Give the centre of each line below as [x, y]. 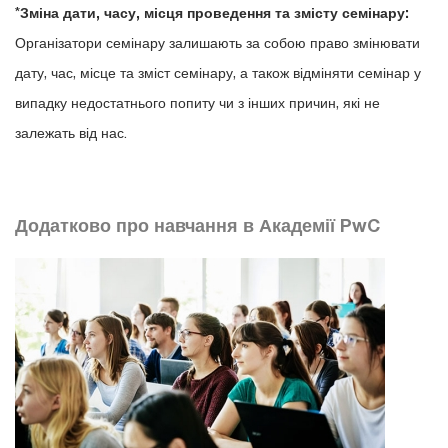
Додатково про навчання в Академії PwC [197, 225]
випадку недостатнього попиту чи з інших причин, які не [197, 102]
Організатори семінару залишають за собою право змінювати [217, 42]
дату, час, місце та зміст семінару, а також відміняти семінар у [218, 72]
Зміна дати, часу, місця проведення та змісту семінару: [214, 12]
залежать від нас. [71, 132]
